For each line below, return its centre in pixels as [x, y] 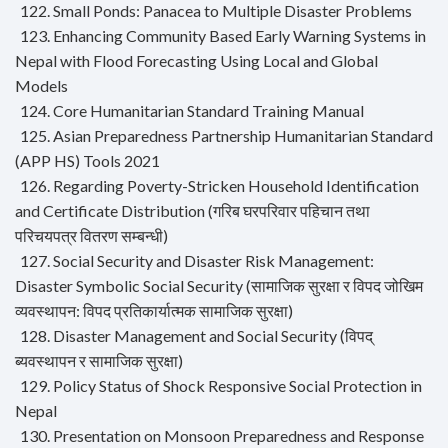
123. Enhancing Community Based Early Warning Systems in [223, 36]
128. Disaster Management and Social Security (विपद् [196, 336]
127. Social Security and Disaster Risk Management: [197, 261]
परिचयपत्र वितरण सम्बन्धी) [91, 236]
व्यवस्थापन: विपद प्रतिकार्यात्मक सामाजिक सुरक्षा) [154, 311]
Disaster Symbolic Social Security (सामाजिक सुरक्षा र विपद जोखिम [219, 286]
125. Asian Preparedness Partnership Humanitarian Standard [226, 136]
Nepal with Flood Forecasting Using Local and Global [196, 61]
